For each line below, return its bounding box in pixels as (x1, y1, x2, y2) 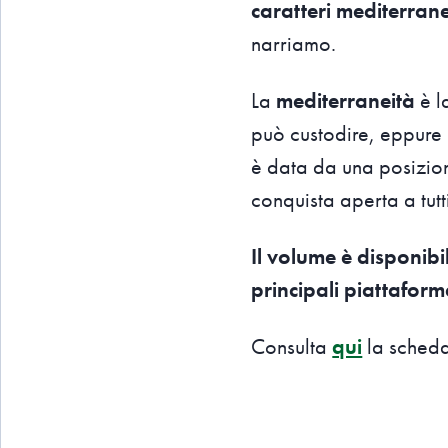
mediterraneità (276, 85, 416, 115)
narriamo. (251, 28, 337, 58)
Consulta (251, 331, 333, 361)
